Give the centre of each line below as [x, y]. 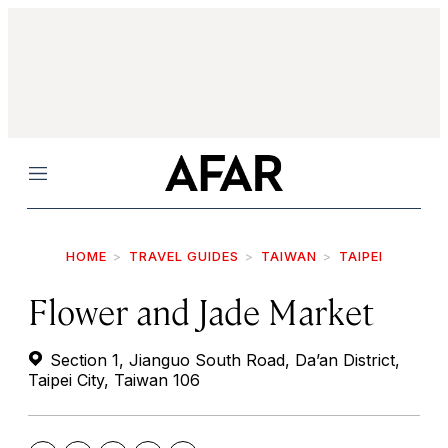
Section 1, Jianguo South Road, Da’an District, [222, 360]
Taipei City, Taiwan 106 [114, 380]
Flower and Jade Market [201, 310]
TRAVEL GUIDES [183, 256]
